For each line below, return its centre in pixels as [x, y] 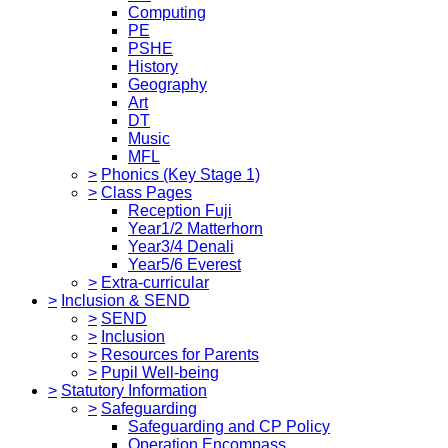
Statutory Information [134, 390]
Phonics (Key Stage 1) [180, 174]
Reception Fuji [180, 210]
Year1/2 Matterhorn [195, 228]
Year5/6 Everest [184, 264]
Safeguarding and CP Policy [229, 426]
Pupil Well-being [160, 372]
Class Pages [146, 192]
